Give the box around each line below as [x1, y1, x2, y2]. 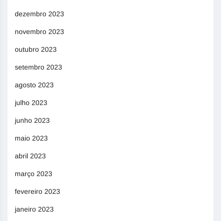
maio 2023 [15, 134, 48, 143]
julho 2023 [15, 99, 47, 107]
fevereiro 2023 [15, 187, 60, 196]
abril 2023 [15, 152, 46, 160]
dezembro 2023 [15, 10, 64, 18]
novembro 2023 [15, 28, 64, 36]
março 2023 [15, 170, 52, 178]
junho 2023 [15, 116, 50, 125]
